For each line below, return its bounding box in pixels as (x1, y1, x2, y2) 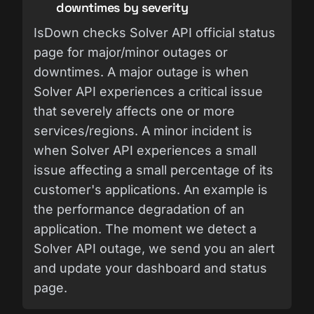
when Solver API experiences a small (34, 142, 257, 158)
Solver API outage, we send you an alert (34, 240, 275, 256)
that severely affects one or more (34, 103, 235, 118)
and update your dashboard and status (34, 260, 267, 275)
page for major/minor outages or (34, 44, 228, 60)
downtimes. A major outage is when (34, 64, 249, 79)
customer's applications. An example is (34, 182, 268, 197)
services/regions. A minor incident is (34, 123, 252, 138)
